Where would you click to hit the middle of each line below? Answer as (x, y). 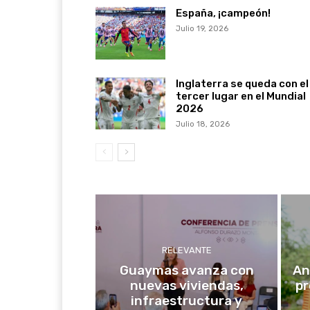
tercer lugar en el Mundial (240, 96)
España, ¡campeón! (223, 13)
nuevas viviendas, (186, 286)
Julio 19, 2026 (202, 29)
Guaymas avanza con (186, 271)
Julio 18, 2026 (202, 124)
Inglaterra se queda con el (242, 83)
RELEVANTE (186, 250)
